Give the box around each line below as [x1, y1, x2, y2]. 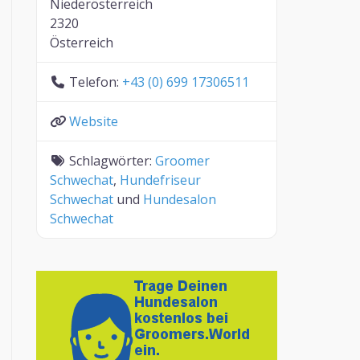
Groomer [155, 152, 211, 170]
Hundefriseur [120, 171, 202, 189]
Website [69, 112, 119, 130]
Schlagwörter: [69, 152, 156, 170]
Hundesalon [143, 190, 217, 208]
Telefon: [69, 73, 123, 91]
